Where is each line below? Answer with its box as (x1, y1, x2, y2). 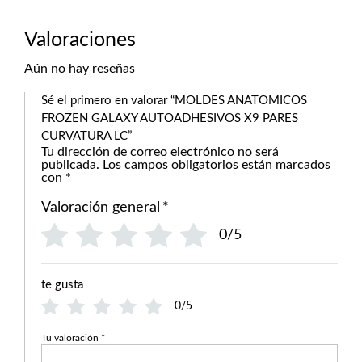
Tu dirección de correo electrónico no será (41, 145, 279, 158)
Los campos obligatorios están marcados (103, 158, 330, 171)
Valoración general (41, 200, 160, 215)
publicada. (41, 158, 99, 171)
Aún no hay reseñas (24, 62, 135, 75)
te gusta (41, 279, 83, 291)
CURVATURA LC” (41, 130, 132, 142)
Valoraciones (24, 30, 136, 50)
